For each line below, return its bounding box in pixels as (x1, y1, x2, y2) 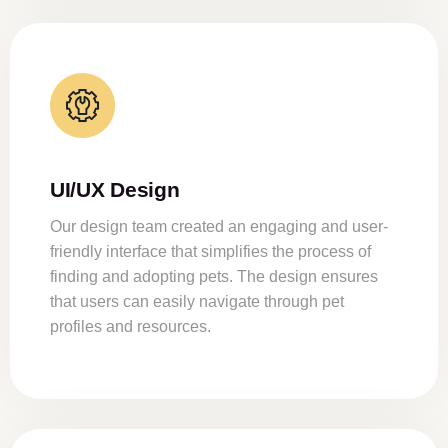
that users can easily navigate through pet (50, 293, 344, 311)
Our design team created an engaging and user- (50, 218, 388, 236)
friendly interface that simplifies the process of (50, 243, 371, 261)
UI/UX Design (50, 178, 180, 202)
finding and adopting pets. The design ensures (50, 268, 378, 286)
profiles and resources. (50, 318, 211, 336)
